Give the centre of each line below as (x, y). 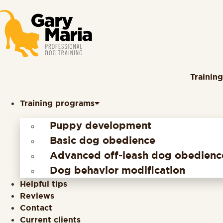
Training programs (57, 104)
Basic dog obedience (103, 141)
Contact (36, 208)
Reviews (37, 196)
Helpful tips (44, 184)
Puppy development (101, 126)
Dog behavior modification (117, 170)
